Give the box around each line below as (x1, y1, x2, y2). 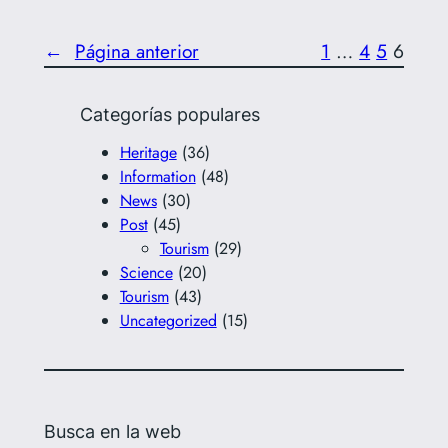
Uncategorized (119, 308, 217, 332)
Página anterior (74, 36, 199, 65)
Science (119, 260, 173, 284)
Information (119, 164, 196, 188)
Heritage (119, 140, 177, 164)
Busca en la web (43, 421, 181, 443)
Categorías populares (79, 103, 260, 125)
